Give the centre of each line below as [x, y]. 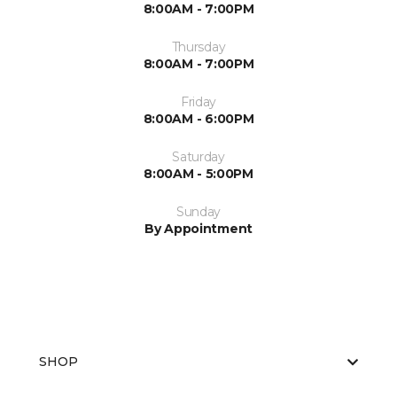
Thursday [198, 47]
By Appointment [198, 229]
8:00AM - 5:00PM [198, 174]
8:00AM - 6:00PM [198, 119]
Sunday [198, 212]
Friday [198, 102]
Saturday [198, 157]
